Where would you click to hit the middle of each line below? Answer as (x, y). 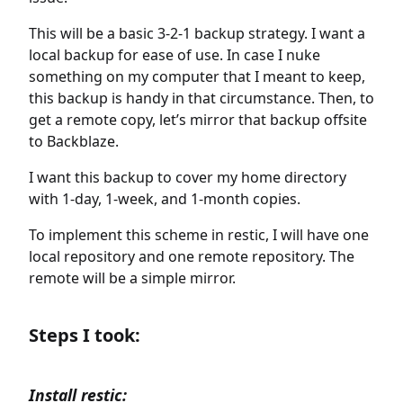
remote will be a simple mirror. (132, 278)
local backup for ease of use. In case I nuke (175, 55)
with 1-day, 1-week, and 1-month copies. (165, 199)
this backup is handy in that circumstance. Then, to (201, 98)
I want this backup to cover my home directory (188, 177)
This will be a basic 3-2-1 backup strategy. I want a (197, 33)
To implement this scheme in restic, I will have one (199, 235)
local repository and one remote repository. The (192, 256)
